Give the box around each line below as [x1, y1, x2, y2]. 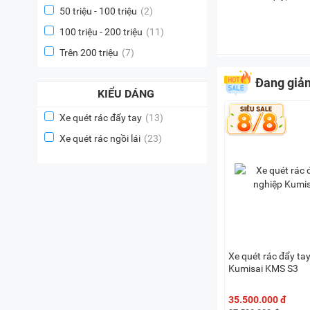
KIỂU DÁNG [97, 87, 154, 100]
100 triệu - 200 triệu [60, 26, 143, 37]
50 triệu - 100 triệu [60, 6, 137, 17]
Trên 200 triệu [60, 47, 118, 58]
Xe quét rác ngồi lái [60, 133, 140, 144]
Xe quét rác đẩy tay [60, 112, 142, 123]
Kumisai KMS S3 [228, 263, 298, 275]
